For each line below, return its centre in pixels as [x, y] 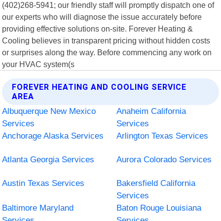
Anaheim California [151, 111]
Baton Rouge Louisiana [159, 208]
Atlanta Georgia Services [48, 159]
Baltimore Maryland [38, 208]
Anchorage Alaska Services [53, 136]
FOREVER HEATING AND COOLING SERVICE [99, 87]
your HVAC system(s [38, 64]
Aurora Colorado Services [164, 159]
